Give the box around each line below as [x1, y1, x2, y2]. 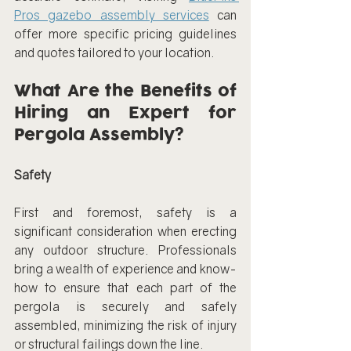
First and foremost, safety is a [14, 204, 237, 220]
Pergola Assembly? [14, 123, 183, 147]
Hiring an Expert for [14, 101, 237, 125]
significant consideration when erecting [14, 223, 237, 239]
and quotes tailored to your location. [14, 44, 215, 60]
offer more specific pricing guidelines [14, 25, 237, 42]
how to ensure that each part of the [14, 279, 237, 295]
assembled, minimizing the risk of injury [14, 317, 237, 333]
